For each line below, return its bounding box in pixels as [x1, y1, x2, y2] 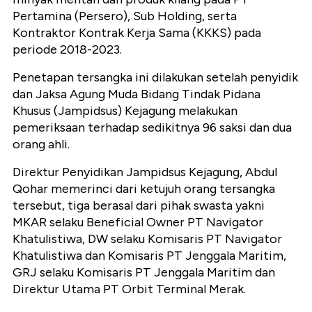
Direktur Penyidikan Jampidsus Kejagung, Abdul [13, 164, 277, 180]
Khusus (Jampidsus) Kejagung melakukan [13, 103, 237, 119]
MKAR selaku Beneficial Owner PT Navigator [13, 214, 263, 231]
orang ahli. [13, 136, 70, 153]
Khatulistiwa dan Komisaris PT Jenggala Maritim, [13, 248, 286, 264]
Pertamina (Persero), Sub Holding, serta [13, 8, 237, 24]
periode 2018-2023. [13, 42, 122, 58]
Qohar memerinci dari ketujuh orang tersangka [13, 181, 275, 197]
